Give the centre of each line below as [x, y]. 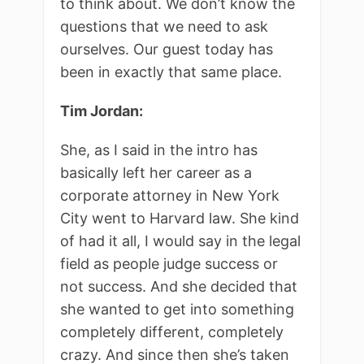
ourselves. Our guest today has [167, 49]
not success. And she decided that [179, 286]
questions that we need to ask [164, 26]
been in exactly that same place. [171, 71]
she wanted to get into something [177, 309]
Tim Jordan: [102, 110]
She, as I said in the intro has [159, 149]
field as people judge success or [169, 263]
